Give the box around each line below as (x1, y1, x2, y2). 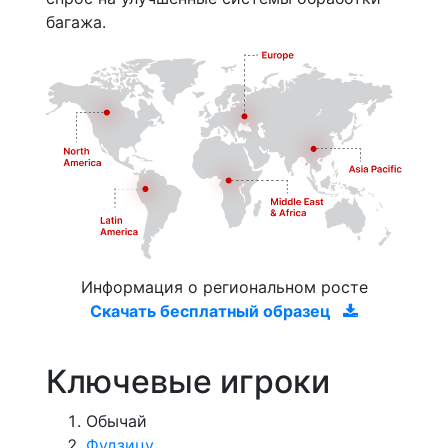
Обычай (86, 410, 147, 431)
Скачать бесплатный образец (90, 300, 335, 321)
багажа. (46, 12, 106, 32)
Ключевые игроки (46, 361, 330, 401)
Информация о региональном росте (80, 276, 368, 297)
